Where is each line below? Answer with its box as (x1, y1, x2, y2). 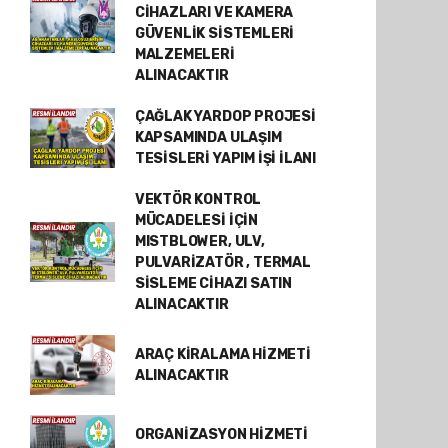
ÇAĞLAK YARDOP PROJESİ (134, 108, 316, 125)
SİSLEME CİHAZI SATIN (134, 275, 292, 292)
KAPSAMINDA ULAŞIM (134, 129, 282, 146)
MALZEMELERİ (134, 46, 235, 63)
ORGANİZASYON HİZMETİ (134, 426, 308, 443)
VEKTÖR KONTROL (134, 191, 262, 208)
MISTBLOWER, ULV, (134, 233, 265, 250)
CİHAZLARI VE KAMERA (134, 4, 294, 21)
